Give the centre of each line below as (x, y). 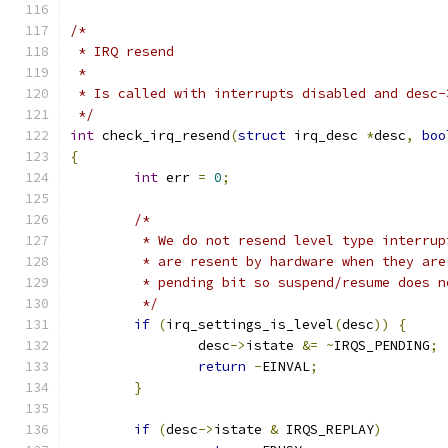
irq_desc (326, 135)
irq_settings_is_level (250, 324)
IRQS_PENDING (382, 345)
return (222, 366)
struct (262, 135)
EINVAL (286, 366)
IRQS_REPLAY (326, 429)
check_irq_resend (162, 135)
